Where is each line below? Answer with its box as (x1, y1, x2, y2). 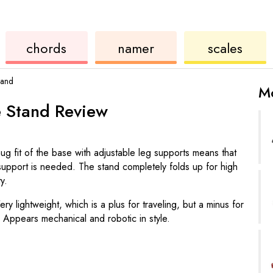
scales (208, 38, 243, 58)
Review (50, 99, 108, 124)
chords (26, 38, 67, 58)
